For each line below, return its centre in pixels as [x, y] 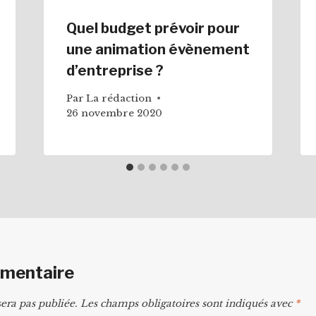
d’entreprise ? [115, 71]
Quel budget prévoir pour [153, 29]
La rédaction [119, 98]
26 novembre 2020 [114, 113]
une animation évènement [158, 50]
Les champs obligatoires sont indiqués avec [188, 304]
